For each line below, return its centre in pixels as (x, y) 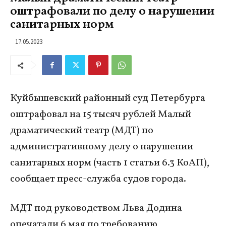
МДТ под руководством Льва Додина (96, 209)
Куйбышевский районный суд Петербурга (108, 99)
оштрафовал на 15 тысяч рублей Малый (101, 115)
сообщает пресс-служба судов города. (98, 179)
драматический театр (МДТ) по (82, 131)
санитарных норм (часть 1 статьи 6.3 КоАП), (110, 163)
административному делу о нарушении (102, 147)
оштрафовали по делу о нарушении (112, 12)
